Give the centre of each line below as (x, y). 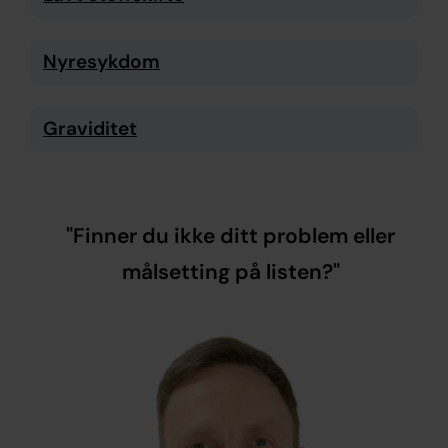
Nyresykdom (101, 61)
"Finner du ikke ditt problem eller (230, 236)
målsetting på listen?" (230, 272)
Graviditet (90, 128)
